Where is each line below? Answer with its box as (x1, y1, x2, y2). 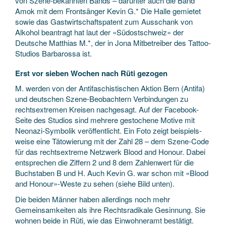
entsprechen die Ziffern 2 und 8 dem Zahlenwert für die (15, 156, 194, 167)
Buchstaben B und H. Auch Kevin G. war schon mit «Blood (15, 167, 208, 178)
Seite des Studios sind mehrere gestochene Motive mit (15, 114, 195, 125)
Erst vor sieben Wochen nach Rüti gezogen (15, 68, 167, 79)
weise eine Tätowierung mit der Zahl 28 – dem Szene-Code (15, 135, 209, 146)
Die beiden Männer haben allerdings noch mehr (15, 194, 170, 204)
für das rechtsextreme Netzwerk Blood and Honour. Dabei (15, 146, 205, 157)
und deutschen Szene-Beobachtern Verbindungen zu (15, 93, 188, 104)
